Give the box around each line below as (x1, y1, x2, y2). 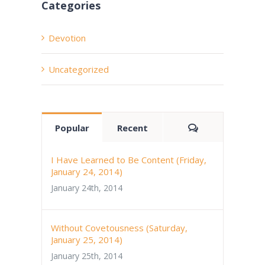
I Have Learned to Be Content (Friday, (51, 153, 206, 166)
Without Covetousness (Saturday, (51, 221, 188, 234)
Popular (54, 121, 89, 134)
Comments (197, 121, 246, 133)
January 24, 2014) (51, 165, 122, 177)
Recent (117, 121, 148, 134)
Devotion (49, 31, 86, 44)
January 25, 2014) (51, 233, 122, 245)
